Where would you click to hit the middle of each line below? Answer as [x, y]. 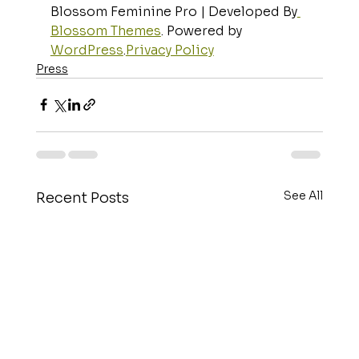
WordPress [87, 50]
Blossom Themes [105, 30]
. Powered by [203, 30]
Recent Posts [82, 198]
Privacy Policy [169, 50]
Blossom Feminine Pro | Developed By [173, 11]
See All [304, 195]
